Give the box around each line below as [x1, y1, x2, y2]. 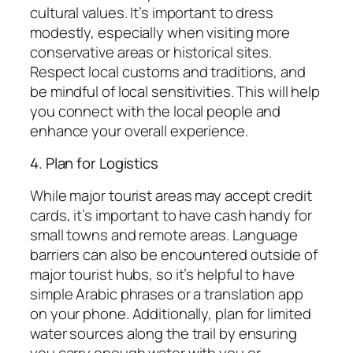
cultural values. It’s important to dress [30, 2, 273, 23]
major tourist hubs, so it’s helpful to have [30, 263, 295, 284]
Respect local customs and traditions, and [30, 61, 306, 82]
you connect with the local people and [30, 100, 281, 121]
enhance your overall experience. [30, 120, 248, 141]
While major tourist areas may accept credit [30, 184, 312, 206]
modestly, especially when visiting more [30, 21, 291, 43]
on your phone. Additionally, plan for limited [30, 303, 311, 324]
